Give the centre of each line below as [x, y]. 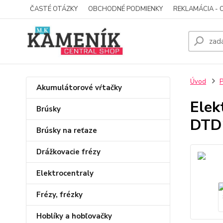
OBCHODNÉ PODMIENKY [125, 9]
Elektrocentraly [65, 173]
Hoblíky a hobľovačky [74, 216]
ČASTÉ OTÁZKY [54, 9]
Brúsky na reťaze [67, 130]
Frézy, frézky [59, 195]
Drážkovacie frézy [68, 152]
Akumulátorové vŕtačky [79, 88]
